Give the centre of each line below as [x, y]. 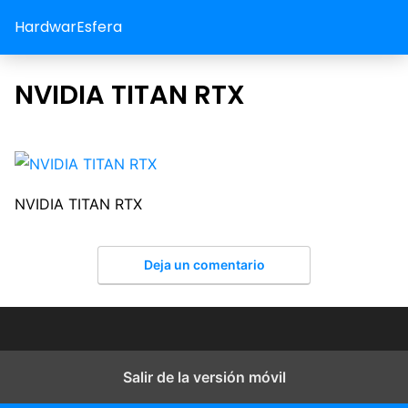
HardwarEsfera [68, 27]
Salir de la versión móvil [204, 377]
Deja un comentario [204, 264]
